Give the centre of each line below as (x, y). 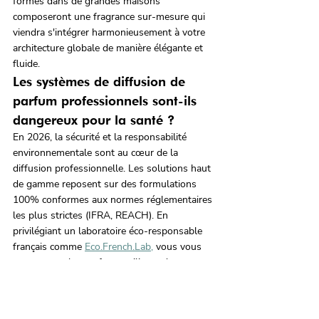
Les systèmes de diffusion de (101, 82)
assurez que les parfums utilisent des (97, 263)
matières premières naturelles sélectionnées (111, 278)
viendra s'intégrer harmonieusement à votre (110, 33)
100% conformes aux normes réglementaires (114, 200)
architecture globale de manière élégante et (109, 48)
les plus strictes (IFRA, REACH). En (92, 216)
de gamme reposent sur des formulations (106, 184)
